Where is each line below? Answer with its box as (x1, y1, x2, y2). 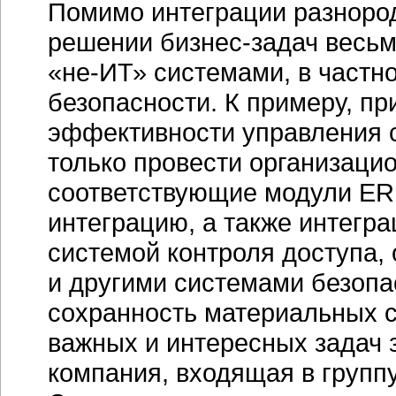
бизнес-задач (160, 27, 318, 57)
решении (48, 27, 160, 57)
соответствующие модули (48, 178, 359, 207)
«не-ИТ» (48, 57, 147, 87)
